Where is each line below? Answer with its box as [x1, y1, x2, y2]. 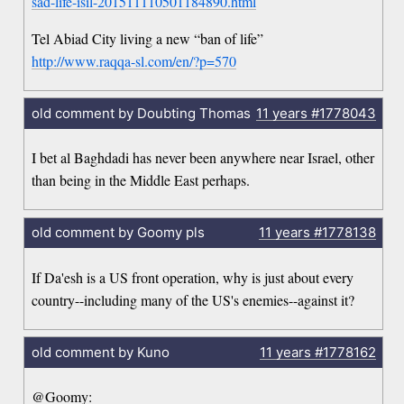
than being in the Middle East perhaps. [32, 170, 251, 190]
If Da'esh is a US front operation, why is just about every [32, 267, 354, 287]
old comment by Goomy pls [31, 224, 205, 242]
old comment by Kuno [31, 343, 170, 361]
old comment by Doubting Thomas [31, 104, 251, 122]
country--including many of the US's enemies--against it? [32, 289, 355, 309]
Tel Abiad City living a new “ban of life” [32, 28, 264, 48]
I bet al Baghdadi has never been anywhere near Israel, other [32, 148, 375, 168]
